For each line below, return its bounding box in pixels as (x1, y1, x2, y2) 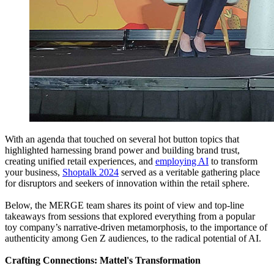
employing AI (155, 156, 209, 167)
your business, (5, 167, 62, 178)
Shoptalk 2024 (62, 167, 119, 178)
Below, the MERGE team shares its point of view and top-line (5, 200, 244, 211)
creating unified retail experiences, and (5, 156, 155, 167)
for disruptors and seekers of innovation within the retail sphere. (5, 178, 250, 189)
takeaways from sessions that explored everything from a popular (5, 211, 255, 222)
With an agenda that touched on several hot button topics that (5, 134, 239, 145)
